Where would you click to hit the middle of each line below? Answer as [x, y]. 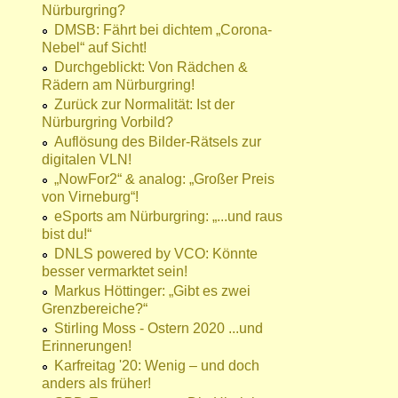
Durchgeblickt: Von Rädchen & [151, 68]
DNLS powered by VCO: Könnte [156, 254]
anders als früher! [96, 384]
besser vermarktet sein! [115, 272]
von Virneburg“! [90, 197]
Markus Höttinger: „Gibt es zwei [152, 291]
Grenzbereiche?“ [95, 309]
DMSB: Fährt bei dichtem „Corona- [163, 30]
